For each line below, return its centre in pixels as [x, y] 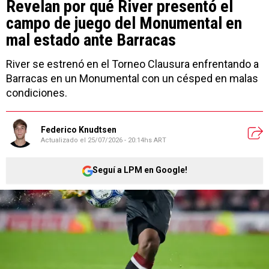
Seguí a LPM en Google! [140, 170]
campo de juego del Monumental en [124, 23]
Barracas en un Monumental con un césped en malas [132, 78]
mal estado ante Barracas [91, 40]
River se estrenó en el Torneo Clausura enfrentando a [132, 64]
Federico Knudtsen [79, 130]
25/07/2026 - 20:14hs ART [127, 141]
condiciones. [37, 92]
